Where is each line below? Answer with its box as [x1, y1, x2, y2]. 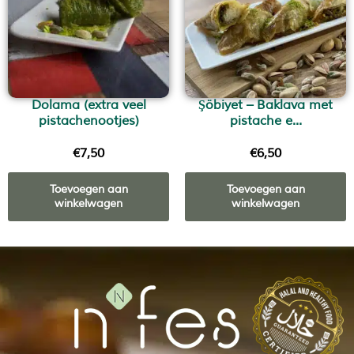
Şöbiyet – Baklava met [198, 97, 333, 114]
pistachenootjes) [38, 113, 139, 130]
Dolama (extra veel [31, 97, 146, 114]
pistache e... [229, 113, 302, 130]
